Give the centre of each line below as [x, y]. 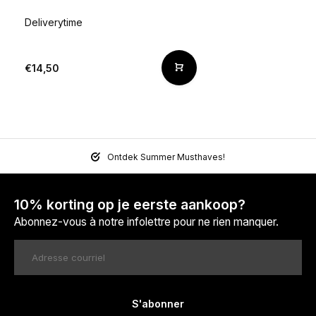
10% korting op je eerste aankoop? [130, 205]
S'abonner [158, 303]
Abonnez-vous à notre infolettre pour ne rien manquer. [146, 222]
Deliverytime [54, 23]
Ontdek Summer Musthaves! [166, 157]
